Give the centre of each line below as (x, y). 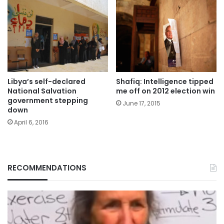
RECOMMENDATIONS (47, 167)
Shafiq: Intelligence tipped (165, 81)
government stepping (48, 100)
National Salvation (42, 91)
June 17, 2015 (141, 103)
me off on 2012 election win (165, 91)
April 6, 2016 (31, 122)
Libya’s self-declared (46, 81)
